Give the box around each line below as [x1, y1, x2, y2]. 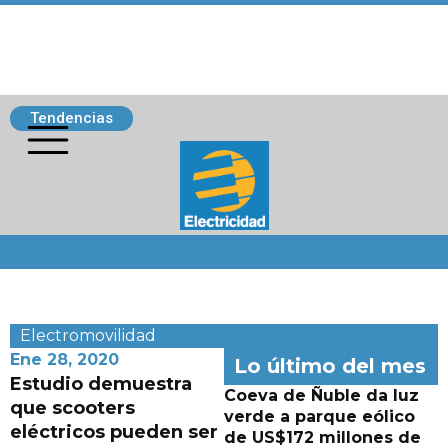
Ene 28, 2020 [10, 350, 119, 369]
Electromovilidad [20, 326, 156, 345]
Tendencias [30, 109, 113, 127]
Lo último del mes [234, 354, 426, 378]
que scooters [10, 397, 135, 419]
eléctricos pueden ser [10, 421, 218, 443]
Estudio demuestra [10, 373, 192, 395]
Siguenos [15, 235, 89, 254]
